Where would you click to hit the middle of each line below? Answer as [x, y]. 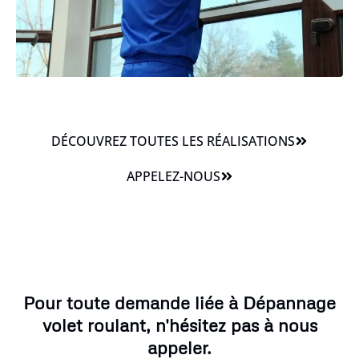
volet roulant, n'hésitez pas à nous [179, 325]
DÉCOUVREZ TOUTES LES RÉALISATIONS [173, 141]
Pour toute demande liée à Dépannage [179, 302]
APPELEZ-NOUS [173, 176]
